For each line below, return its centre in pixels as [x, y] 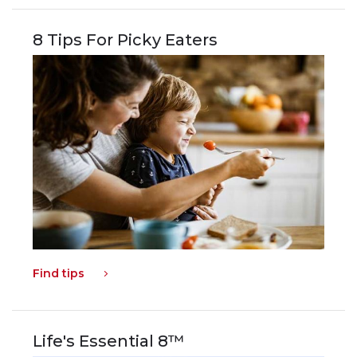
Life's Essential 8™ [109, 341]
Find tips [59, 274]
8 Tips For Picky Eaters [126, 40]
